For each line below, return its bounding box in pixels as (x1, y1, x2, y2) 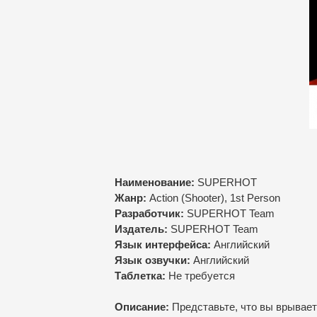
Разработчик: (115, 207, 184, 219)
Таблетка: (115, 270, 166, 282)
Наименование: (115, 176, 195, 188)
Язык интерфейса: (115, 238, 211, 250)
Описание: (115, 301, 169, 313)
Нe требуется (166, 270, 235, 282)
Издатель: (115, 223, 168, 235)
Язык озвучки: (115, 254, 190, 266)
